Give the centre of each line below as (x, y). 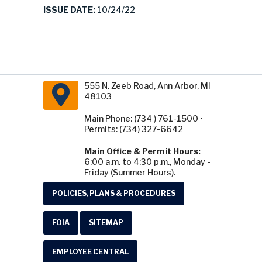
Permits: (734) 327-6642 (134, 129)
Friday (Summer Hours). (130, 172)
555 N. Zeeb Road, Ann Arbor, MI (147, 86)
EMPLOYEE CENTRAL (90, 252)
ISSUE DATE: (70, 10)
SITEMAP (106, 223)
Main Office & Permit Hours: (142, 151)
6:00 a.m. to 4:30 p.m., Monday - (147, 162)
